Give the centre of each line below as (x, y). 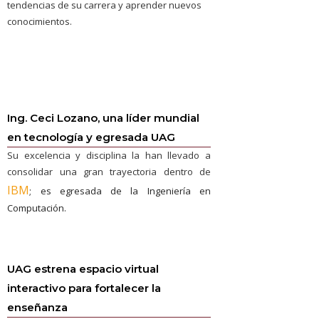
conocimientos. (40, 21)
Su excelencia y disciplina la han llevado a (109, 155)
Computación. (37, 208)
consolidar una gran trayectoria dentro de (109, 172)
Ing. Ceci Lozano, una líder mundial (104, 118)
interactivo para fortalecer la (84, 288)
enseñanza (38, 307)
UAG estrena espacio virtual (83, 269)
